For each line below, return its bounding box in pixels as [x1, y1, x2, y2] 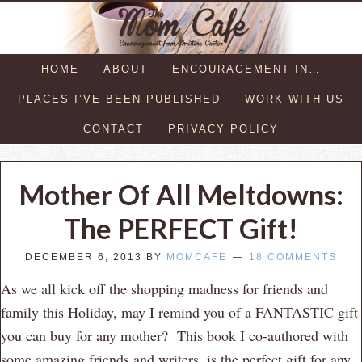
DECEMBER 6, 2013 [25, 250, 142, 263]
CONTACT [83, 122, 144, 135]
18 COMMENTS [249, 250, 337, 263]
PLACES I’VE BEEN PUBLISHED [18, 92, 221, 105]
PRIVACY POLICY [168, 122, 279, 135]
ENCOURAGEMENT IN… [172, 62, 321, 75]
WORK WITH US [245, 92, 344, 105]
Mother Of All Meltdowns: [19, 177, 343, 211]
